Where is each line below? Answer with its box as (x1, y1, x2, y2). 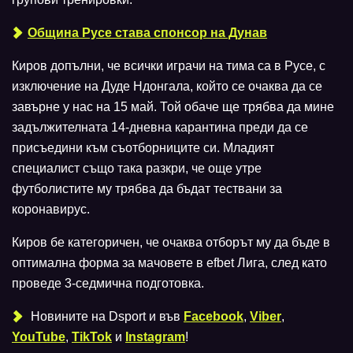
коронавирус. (12, 203, 90, 216)
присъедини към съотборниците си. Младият (12, 141, 274, 154)
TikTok (72, 330, 112, 344)
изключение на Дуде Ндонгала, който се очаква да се (12, 80, 322, 93)
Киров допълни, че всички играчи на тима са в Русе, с (12, 59, 325, 72)
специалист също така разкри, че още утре (12, 162, 262, 175)
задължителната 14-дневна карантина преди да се (12, 121, 308, 134)
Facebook (184, 310, 243, 323)
